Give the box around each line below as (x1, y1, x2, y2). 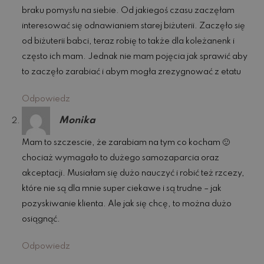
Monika (59, 115, 96, 126)
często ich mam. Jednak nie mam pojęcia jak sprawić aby (22, 52, 248, 61)
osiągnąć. (22, 215, 61, 224)
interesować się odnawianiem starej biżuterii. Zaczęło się (22, 22, 246, 31)
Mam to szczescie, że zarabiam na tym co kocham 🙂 (22, 138, 230, 147)
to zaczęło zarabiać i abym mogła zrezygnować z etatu (22, 68, 242, 77)
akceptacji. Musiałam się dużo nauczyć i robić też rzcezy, (22, 169, 245, 178)
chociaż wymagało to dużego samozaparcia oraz (22, 154, 220, 163)
